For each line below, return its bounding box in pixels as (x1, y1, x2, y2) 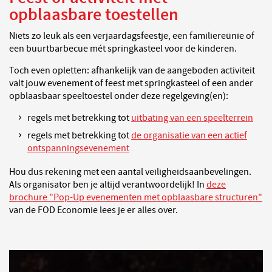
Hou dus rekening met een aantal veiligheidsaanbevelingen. (9, 166, 251, 178)
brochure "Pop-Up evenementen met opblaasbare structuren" (9, 191, 262, 203)
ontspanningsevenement (27, 142, 129, 154)
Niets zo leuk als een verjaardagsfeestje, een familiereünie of (9, 30, 254, 42)
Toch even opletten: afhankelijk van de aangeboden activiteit (9, 64, 255, 76)
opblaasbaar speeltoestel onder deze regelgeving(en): (9, 90, 228, 102)
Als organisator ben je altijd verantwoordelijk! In (9, 178, 206, 191)
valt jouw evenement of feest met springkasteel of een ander (9, 77, 253, 89)
